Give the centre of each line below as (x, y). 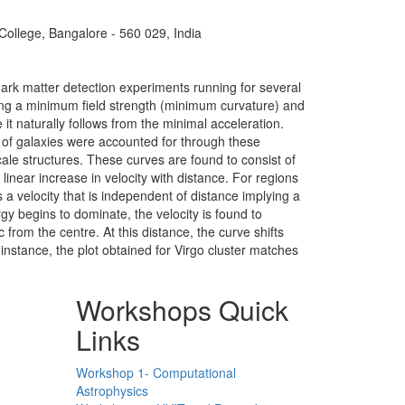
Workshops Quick (182, 310)
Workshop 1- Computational (155, 373)
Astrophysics (112, 391)
